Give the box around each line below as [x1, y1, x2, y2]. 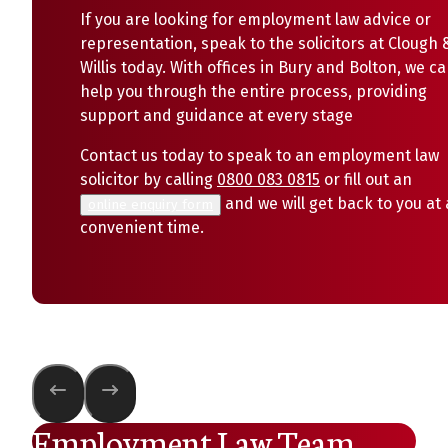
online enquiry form [88, 197, 213, 213]
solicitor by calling [80, 170, 217, 189]
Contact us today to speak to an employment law [80, 146, 439, 165]
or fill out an [320, 170, 412, 189]
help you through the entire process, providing [80, 82, 427, 101]
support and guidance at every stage [80, 106, 353, 125]
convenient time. [80, 218, 204, 237]
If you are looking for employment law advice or [80, 10, 431, 29]
